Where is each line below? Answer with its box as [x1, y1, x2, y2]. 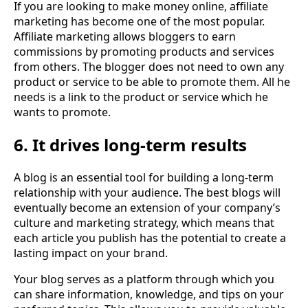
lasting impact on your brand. [14, 245, 168, 261]
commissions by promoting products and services [14, 44, 274, 60]
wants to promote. [14, 104, 111, 120]
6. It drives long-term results [14, 133, 247, 156]
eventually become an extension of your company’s [14, 199, 280, 215]
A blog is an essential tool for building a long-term [14, 169, 274, 185]
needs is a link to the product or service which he [14, 89, 268, 105]
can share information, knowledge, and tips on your [14, 286, 284, 302]
